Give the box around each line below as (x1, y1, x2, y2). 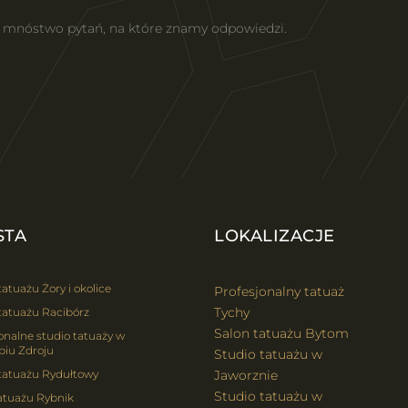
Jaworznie (214, 367, 279, 383)
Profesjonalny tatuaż (214, 283, 345, 300)
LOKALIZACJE (214, 226, 335, 246)
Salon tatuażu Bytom (214, 325, 350, 342)
